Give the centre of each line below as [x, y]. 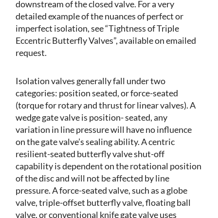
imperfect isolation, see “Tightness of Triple [97, 28]
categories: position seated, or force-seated [97, 93]
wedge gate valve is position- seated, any [91, 118]
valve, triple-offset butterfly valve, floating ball [103, 203]
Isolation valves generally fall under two [91, 81]
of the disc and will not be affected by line [92, 178]
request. [31, 53]
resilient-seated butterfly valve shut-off [90, 154]
